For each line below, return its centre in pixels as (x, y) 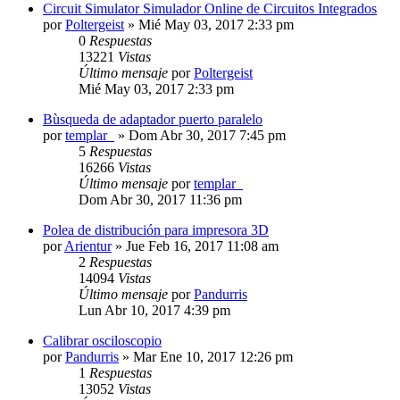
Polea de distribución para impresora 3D (156, 229)
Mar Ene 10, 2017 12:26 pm (213, 356)
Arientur (88, 246)
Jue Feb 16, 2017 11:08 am (202, 246)
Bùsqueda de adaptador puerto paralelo (153, 119)
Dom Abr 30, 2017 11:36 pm (160, 199)
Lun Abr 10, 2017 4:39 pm (154, 310)
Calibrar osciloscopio (102, 340)
